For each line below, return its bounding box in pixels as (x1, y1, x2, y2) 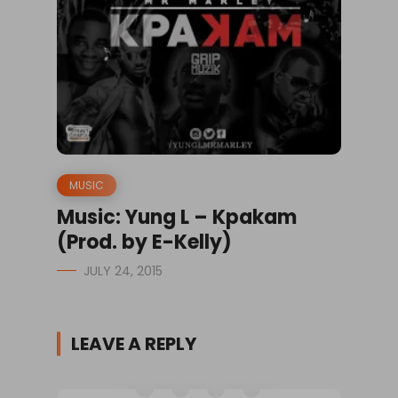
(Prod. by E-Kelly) (57, 227, 232, 256)
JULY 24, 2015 (84, 261, 163, 280)
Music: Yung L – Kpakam (57, 203, 297, 231)
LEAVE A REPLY (71, 330, 196, 356)
